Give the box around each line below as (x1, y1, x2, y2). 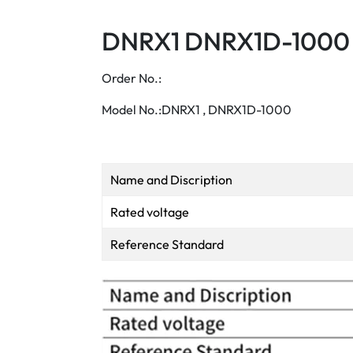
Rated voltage (110, 204, 189, 220)
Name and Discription (110, 172, 232, 188)
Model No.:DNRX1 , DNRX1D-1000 (102, 102, 292, 117)
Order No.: (102, 70, 162, 86)
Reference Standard (110, 236, 224, 252)
